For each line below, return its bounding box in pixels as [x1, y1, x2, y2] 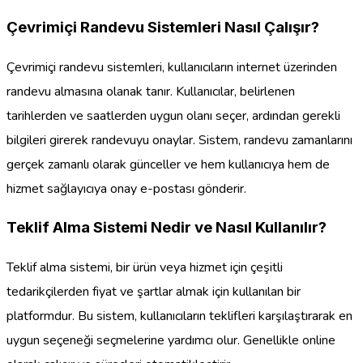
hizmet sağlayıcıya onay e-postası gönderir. [6, 179, 246, 198]
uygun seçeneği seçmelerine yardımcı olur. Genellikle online [6, 331, 335, 350]
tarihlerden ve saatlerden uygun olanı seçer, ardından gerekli [6, 106, 340, 125]
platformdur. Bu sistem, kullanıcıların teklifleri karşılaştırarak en [6, 307, 352, 326]
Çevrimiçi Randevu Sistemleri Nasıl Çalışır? [6, 17, 319, 36]
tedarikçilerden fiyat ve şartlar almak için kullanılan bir [6, 283, 301, 301]
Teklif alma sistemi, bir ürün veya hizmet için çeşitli [6, 258, 283, 277]
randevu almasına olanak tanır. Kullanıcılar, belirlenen [6, 82, 295, 100]
